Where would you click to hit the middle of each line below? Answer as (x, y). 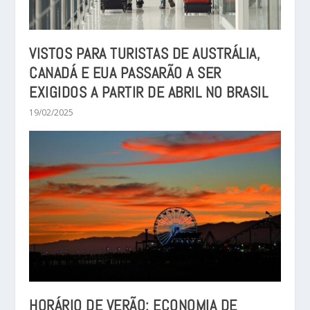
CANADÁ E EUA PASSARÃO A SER (125, 72)
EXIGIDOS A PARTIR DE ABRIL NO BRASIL (149, 92)
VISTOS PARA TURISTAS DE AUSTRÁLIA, (145, 53)
